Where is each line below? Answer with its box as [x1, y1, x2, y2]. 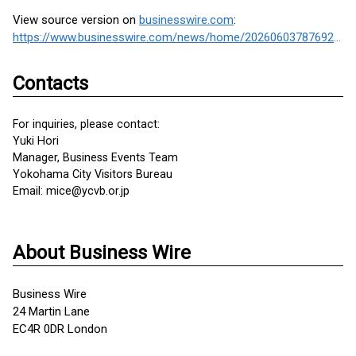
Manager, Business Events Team [13, 151, 178, 164]
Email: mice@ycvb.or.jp [13, 184, 130, 198]
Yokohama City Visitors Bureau [13, 168, 172, 181]
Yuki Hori [13, 134, 59, 148]
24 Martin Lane [13, 304, 90, 319]
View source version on [13, 13, 139, 27]
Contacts [13, 72, 88, 95]
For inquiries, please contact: [13, 118, 160, 131]
